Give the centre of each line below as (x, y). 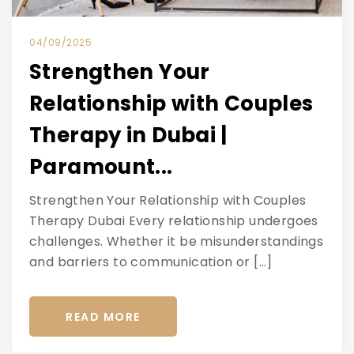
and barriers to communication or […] (151, 262)
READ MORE (103, 316)
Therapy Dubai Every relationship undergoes (174, 221)
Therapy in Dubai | (128, 136)
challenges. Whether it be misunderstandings (177, 242)
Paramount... (101, 167)
